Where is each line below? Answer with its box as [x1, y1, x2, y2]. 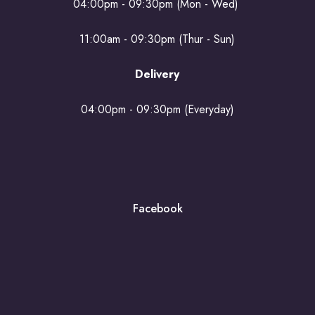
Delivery [135, 66, 180, 82]
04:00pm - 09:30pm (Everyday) [80, 101, 234, 117]
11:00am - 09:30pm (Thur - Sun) [79, 31, 236, 47]
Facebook [132, 200, 183, 217]
